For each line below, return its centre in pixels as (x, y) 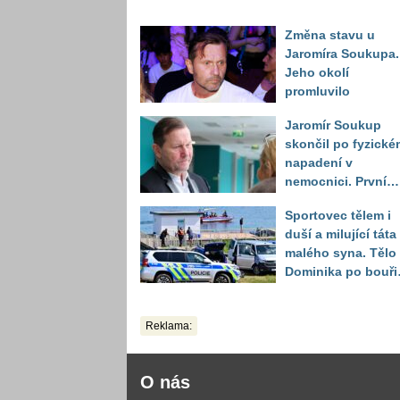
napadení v (319, 163)
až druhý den (325, 309)
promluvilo (317, 92)
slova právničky (333, 200)
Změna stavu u (330, 35)
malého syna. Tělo (341, 253)
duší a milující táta (341, 234)
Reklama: (169, 326)
